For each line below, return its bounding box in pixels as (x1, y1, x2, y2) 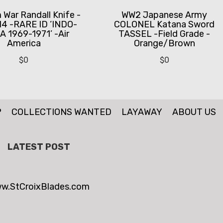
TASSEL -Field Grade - (118, 28, 211, 40)
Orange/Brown (133, 38, 195, 49)
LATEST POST (7, 141, 70, 153)
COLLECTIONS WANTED (11, 107, 111, 118)
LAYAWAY (121, 107, 162, 118)
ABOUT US (172, 107, 216, 118)
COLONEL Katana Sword (114, 19, 215, 30)
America (6, 38, 41, 49)
